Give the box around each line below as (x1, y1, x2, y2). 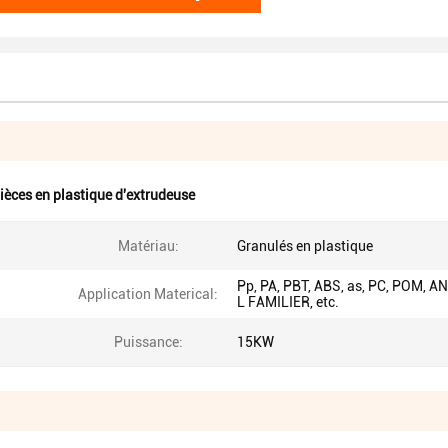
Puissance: (113, 334, 183, 350)
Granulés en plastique (237, 238, 373, 254)
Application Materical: (78, 286, 218, 302)
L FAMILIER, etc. (237, 294, 339, 310)
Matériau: (117, 238, 179, 254)
